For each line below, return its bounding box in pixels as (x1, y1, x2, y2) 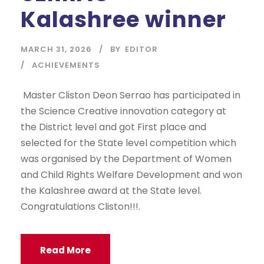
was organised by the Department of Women (21, 152, 232, 166)
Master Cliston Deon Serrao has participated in (21, 88, 240, 103)
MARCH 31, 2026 (21, 44, 92, 55)
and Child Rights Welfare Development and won (21, 168, 242, 182)
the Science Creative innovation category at (21, 104, 226, 118)
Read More (40, 244, 91, 257)
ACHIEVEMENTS (32, 60, 100, 71)
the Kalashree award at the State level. (21, 184, 202, 198)
